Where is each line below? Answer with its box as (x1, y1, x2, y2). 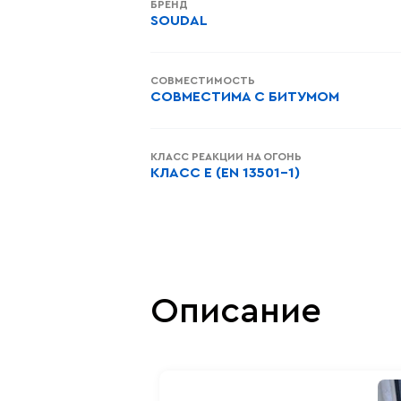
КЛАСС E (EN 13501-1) (150, 166, 300, 180)
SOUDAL (150, 13, 208, 28)
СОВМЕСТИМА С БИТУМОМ (150, 90, 339, 104)
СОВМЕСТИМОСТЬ (150, 75, 255, 86)
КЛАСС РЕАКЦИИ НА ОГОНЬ (150, 151, 302, 162)
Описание (150, 294, 321, 329)
